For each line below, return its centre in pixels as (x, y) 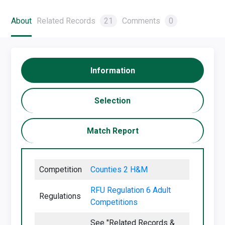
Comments (142, 21)
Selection (113, 101)
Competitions (114, 202)
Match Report (113, 131)
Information (113, 71)
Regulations (60, 196)
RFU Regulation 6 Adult (131, 190)
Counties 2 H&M (119, 170)
